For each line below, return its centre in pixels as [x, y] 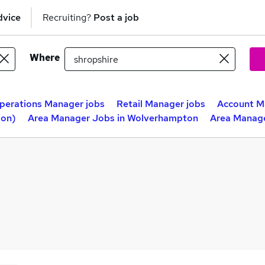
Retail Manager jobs [161, 104]
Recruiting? [68, 17]
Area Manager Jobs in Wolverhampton [113, 118]
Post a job [116, 17]
